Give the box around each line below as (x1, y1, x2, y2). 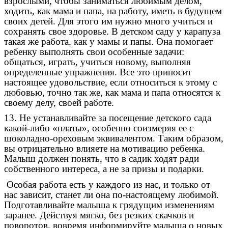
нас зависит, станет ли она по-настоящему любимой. (4, 189, 219, 200)
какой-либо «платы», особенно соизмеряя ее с (4, 123, 193, 134)
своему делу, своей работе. (4, 97, 114, 108)
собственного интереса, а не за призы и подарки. (4, 163, 204, 175)
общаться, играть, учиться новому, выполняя (4, 56, 191, 67)
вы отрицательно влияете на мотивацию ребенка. (4, 143, 205, 154)
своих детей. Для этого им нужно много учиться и (4, 15, 213, 26)
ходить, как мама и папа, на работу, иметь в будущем (4, 5, 222, 16)
